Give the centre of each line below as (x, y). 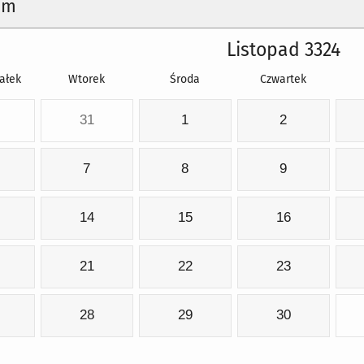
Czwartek (283, 80)
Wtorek (87, 80)
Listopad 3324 (284, 50)
